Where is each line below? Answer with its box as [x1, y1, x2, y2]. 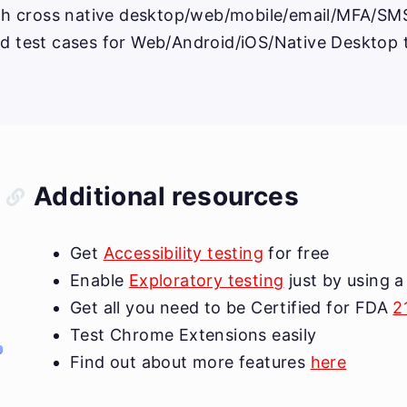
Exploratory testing [128, 271, 284, 290]
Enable [70, 271, 129, 290]
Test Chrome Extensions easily [70, 325, 317, 344]
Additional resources [34, 181, 299, 212]
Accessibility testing [103, 243, 264, 263]
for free [263, 243, 330, 263]
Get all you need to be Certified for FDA [70, 298, 393, 317]
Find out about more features [70, 352, 311, 372]
